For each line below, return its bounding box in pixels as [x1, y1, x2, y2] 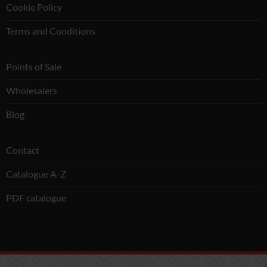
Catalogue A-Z [5, 167, 66, 179]
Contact [5, 144, 39, 156]
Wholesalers [5, 85, 57, 97]
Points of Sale [5, 61, 61, 73]
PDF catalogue [5, 191, 66, 203]
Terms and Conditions [5, 25, 95, 37]
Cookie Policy [5, 1, 62, 13]
